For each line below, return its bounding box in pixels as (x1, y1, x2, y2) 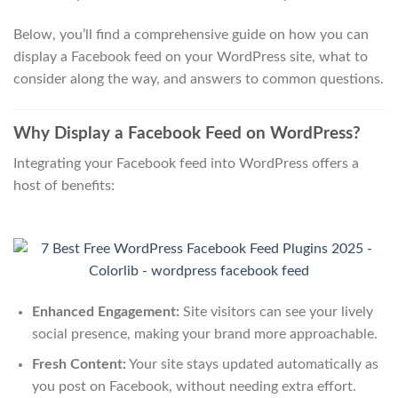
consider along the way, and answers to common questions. (13, 71, 384, 86)
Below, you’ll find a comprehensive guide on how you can (13, 27, 369, 42)
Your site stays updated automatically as (125, 357, 378, 372)
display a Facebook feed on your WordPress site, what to (13, 49, 368, 64)
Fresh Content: (31, 357, 126, 372)
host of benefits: (13, 179, 115, 194)
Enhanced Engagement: (31, 304, 179, 319)
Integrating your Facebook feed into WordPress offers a (13, 156, 359, 171)
